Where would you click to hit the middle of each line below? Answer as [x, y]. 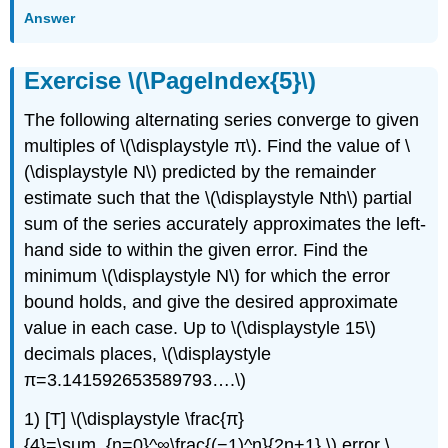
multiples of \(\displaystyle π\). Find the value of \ [217, 146]
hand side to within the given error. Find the [196, 250]
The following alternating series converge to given [222, 120]
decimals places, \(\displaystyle [148, 354]
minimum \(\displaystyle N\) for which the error [207, 276]
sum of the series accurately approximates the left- [225, 224]
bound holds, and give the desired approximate [211, 302]
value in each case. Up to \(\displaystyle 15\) [200, 328]
